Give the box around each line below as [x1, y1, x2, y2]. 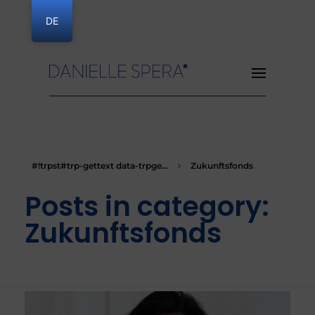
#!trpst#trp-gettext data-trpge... [32, 160, 168, 171]
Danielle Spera [60, 75, 70, 96]
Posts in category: [25, 188, 269, 225]
